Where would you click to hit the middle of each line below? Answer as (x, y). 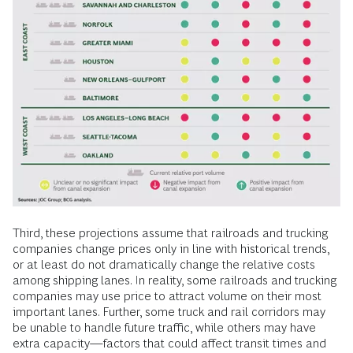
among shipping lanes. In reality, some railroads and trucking (175, 281)
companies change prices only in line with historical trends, (171, 249)
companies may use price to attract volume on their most (167, 296)
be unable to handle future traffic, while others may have (164, 328)
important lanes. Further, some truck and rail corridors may (169, 312)
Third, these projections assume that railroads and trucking (170, 233)
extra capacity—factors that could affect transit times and (169, 344)
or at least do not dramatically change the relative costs (164, 265)
